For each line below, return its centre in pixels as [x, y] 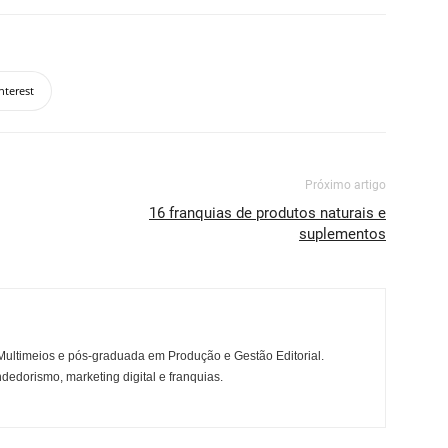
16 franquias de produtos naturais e [267, 213]
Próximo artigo [345, 185]
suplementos [342, 234]
